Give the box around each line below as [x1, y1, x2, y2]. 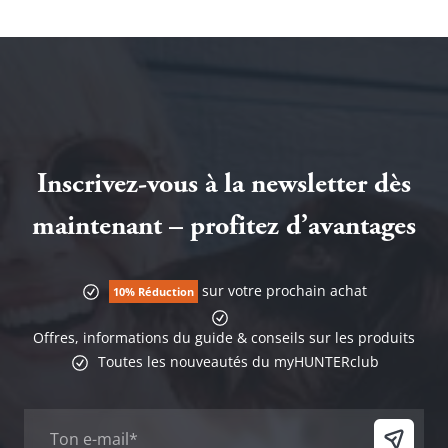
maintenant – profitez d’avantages [32, 214, 416, 243]
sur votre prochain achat [198, 281, 367, 301]
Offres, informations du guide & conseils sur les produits [33, 327, 415, 347]
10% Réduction [113, 284, 194, 300]
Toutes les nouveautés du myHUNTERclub [97, 351, 379, 371]
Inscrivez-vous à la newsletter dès [37, 172, 411, 201]
